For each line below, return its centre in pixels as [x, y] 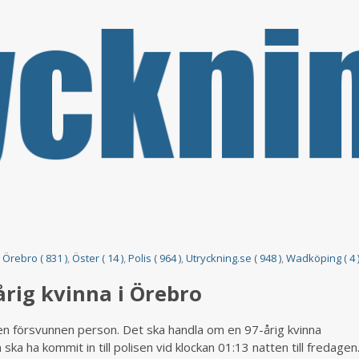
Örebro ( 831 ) [35, 258]
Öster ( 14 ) [98, 258]
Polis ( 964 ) [155, 258]
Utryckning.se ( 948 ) [234, 258]
